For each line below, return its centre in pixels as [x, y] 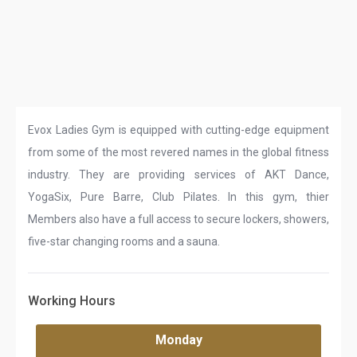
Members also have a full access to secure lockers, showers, [178, 219]
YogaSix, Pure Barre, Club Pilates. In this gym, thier [178, 197]
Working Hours [72, 301]
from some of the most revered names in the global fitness [178, 152]
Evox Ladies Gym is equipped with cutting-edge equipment [178, 130]
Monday [178, 340]
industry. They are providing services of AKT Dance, [178, 175]
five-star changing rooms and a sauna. [124, 241]
